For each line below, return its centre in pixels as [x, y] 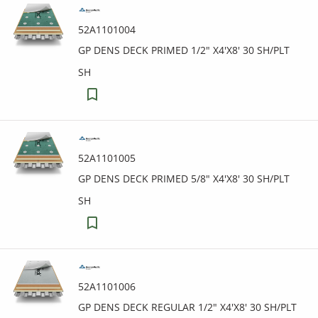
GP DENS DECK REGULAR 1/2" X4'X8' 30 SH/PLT [187, 307]
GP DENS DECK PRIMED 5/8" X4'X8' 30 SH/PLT [184, 179]
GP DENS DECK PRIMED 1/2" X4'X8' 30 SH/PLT [184, 50]
